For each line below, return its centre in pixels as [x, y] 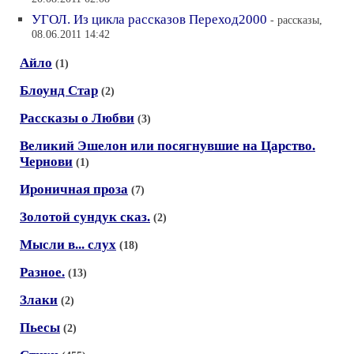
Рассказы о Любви [77, 118]
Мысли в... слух [68, 245]
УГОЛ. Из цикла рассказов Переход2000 [149, 19]
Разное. [42, 272]
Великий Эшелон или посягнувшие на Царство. [168, 146]
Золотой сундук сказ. [85, 217]
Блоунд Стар [59, 90]
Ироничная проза [74, 189]
